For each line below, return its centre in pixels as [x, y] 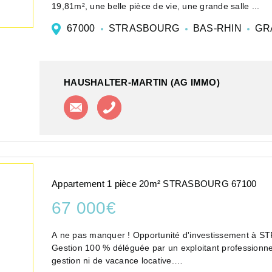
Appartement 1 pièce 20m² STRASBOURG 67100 [154, 183]
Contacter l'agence [130, 101]
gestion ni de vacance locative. [113, 260]
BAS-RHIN [217, 28]
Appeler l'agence [159, 102]
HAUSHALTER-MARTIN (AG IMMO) [142, 82]
